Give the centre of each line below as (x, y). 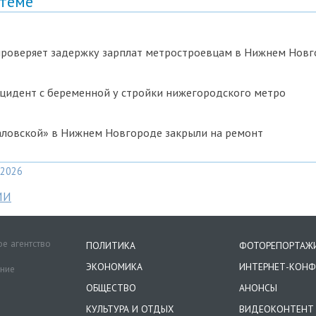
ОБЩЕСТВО (111, 288)
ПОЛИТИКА (110, 245)
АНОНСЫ (258, 288)
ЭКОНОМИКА (114, 267)
